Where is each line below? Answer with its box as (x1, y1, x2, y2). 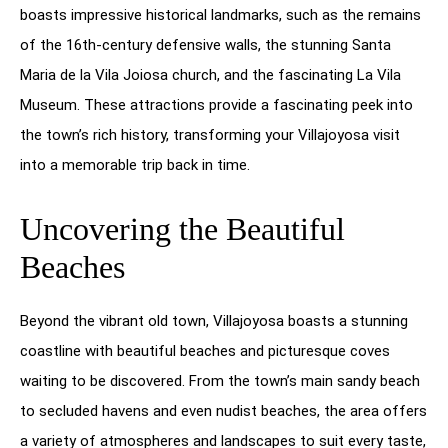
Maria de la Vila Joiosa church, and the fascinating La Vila (20, 65, 401, 84)
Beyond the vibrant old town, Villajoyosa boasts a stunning (20, 311, 408, 330)
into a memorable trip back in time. (20, 155, 250, 174)
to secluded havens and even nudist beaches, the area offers (20, 401, 427, 420)
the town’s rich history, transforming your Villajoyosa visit (20, 125, 400, 144)
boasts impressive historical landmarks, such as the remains (20, 5, 421, 24)
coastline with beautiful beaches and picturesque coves (20, 341, 390, 360)
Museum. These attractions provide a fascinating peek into (20, 95, 413, 114)
